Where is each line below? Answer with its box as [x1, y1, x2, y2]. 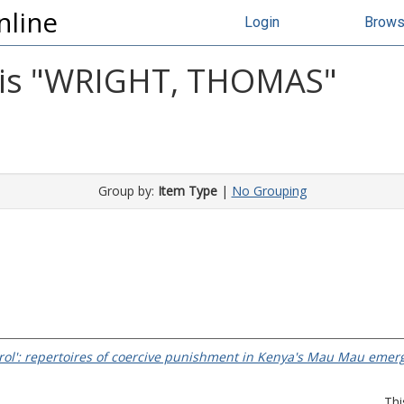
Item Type [157, 182, 217, 199]
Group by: [97, 182, 158, 199]
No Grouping [231, 182, 307, 199]
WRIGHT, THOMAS [44, 59, 324, 103]
